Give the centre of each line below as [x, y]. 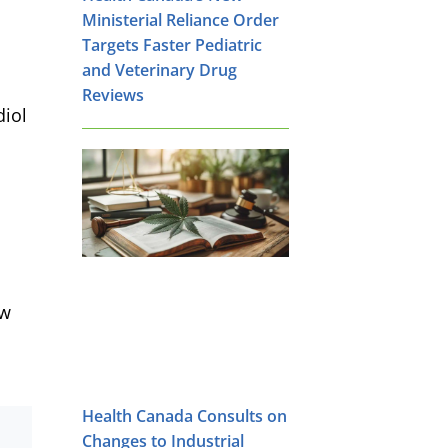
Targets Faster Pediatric [172, 44]
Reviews [113, 94]
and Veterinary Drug [159, 69]
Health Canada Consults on [184, 415]
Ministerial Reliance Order [180, 19]
